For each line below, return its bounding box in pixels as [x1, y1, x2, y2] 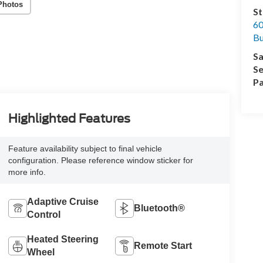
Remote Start [134, 240, 193, 251]
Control [26, 209, 60, 220]
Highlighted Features [8, 112, 130, 126]
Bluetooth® [134, 203, 186, 213]
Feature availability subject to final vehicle [8, 143, 162, 153]
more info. [8, 167, 46, 177]
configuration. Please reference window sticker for [8, 155, 193, 165]
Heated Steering [26, 234, 99, 244]
